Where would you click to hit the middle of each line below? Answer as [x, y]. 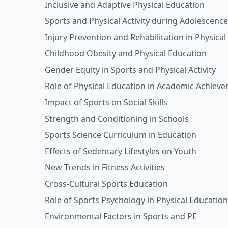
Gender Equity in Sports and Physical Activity [130, 70]
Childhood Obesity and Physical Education [126, 53]
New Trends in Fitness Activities [105, 167]
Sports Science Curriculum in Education [121, 135]
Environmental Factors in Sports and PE [121, 216]
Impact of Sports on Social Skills [106, 102]
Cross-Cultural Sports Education [106, 184]
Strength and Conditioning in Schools [117, 119]
